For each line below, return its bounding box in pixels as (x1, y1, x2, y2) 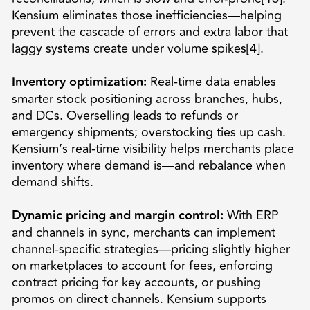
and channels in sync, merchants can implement (11, 222, 275, 242)
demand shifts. (11, 172, 93, 192)
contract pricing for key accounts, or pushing (11, 272, 261, 292)
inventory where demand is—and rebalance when (11, 155, 286, 175)
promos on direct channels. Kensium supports (11, 289, 266, 309)
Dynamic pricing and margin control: (11, 205, 224, 226)
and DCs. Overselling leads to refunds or (11, 105, 238, 125)
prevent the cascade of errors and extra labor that (11, 21, 288, 42)
